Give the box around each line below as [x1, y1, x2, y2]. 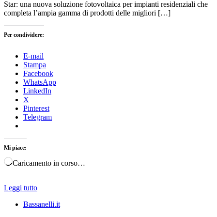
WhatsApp [23, 77, 56, 86]
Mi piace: [4, 144, 27, 151]
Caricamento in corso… [13, 158, 85, 167]
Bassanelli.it [23, 200, 60, 208]
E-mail [23, 51, 44, 60]
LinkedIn [23, 86, 51, 95]
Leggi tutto [4, 183, 37, 192]
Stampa [23, 60, 46, 69]
